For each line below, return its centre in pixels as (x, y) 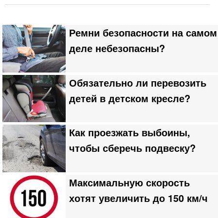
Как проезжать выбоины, (130, 132)
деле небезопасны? (117, 48)
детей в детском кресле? (130, 98)
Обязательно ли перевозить (138, 82)
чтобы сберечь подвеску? (132, 148)
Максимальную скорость (129, 182)
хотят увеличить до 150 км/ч (138, 198)
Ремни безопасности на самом (143, 33)
